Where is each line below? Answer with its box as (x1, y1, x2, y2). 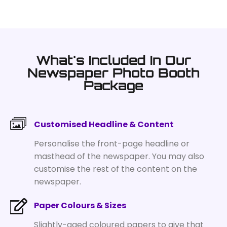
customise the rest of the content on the (34, 163, 197, 175)
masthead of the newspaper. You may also (34, 150, 204, 162)
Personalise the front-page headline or (34, 137, 190, 149)
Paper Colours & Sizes (34, 199, 126, 211)
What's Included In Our (36, 52, 191, 68)
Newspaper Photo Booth (27, 64, 200, 81)
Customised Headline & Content (34, 118, 174, 130)
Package (84, 77, 143, 93)
